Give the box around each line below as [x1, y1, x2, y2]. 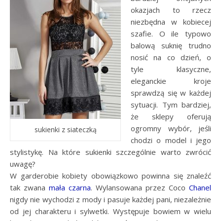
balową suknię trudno [131, 40, 211, 50]
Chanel [189, 182, 211, 192]
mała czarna [49, 182, 91, 192]
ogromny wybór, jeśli [131, 123, 211, 133]
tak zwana [10, 182, 49, 192]
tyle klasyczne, [131, 64, 211, 74]
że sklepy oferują [131, 111, 211, 121]
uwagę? [10, 158, 36, 169]
